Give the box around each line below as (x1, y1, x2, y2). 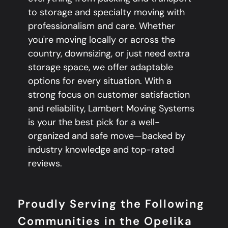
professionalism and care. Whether (28, 19, 175, 32)
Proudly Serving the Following (18, 196, 205, 212)
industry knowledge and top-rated (28, 143, 174, 156)
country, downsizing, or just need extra (28, 47, 190, 60)
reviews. (28, 157, 62, 169)
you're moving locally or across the (28, 33, 175, 46)
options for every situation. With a (28, 74, 172, 87)
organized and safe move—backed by (28, 129, 185, 142)
